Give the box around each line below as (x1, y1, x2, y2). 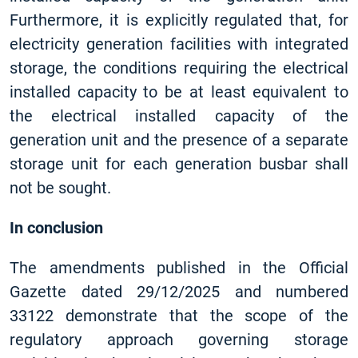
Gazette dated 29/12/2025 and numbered (10, 282, 348, 301)
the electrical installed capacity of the (10, 106, 348, 125)
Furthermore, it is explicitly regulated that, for (10, 10, 348, 30)
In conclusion (10, 218, 103, 237)
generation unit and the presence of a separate (10, 130, 348, 149)
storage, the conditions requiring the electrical (10, 58, 348, 78)
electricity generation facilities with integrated (10, 34, 348, 54)
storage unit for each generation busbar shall (10, 154, 348, 173)
